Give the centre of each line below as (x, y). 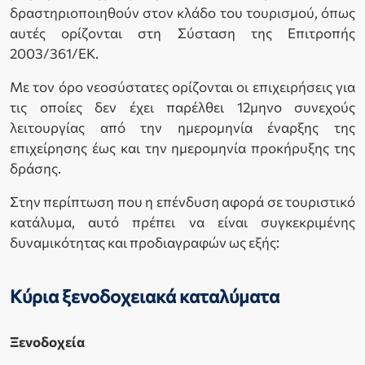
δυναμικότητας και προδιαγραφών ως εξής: (145, 243)
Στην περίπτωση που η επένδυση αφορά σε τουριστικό (182, 202)
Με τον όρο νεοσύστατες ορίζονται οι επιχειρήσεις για (182, 87)
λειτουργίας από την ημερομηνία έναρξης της (182, 128)
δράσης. (35, 169)
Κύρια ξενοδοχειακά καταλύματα (145, 297)
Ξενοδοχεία (47, 342)
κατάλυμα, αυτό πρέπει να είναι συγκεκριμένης (182, 222)
